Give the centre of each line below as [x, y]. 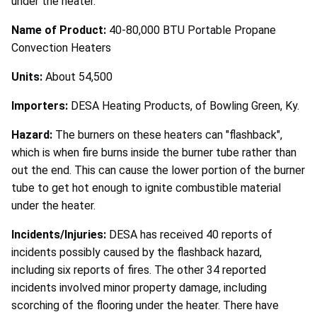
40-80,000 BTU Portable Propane [192, 30]
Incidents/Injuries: [60, 234]
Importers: [41, 105]
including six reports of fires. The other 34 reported [139, 270]
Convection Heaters [61, 47]
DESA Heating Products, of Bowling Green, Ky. [185, 105]
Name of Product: [60, 30]
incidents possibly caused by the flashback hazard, [137, 252]
